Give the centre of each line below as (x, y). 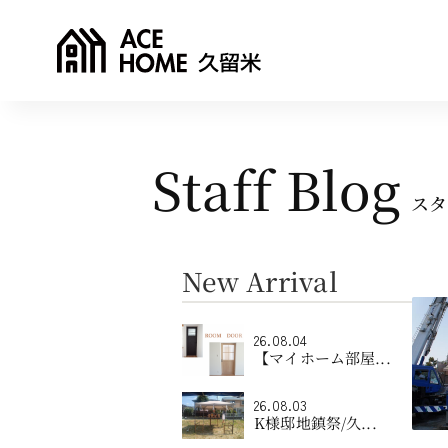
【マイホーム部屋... (322, 357)
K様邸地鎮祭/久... (315, 423)
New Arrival (260, 280)
